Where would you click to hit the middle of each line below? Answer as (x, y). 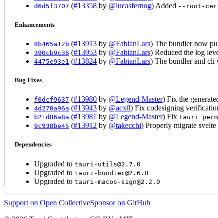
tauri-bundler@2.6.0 (111, 173)
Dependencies (33, 145)
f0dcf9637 (52, 100)
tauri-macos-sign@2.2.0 (117, 182)
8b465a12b (52, 44)
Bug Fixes (28, 80)
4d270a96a (52, 109)
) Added (165, 5)
